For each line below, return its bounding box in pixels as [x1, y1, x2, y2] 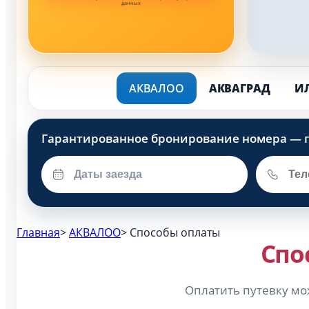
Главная [17, 225, 60, 240]
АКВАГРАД [208, 81, 270, 96]
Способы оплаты [127, 225, 220, 240]
